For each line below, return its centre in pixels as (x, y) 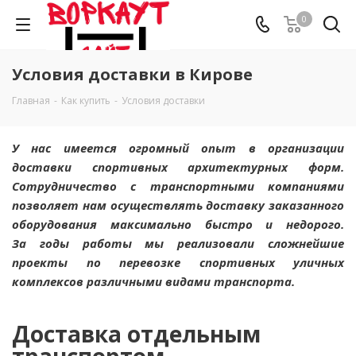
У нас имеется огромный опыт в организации (178, 148)
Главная (31, 101)
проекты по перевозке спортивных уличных (178, 262)
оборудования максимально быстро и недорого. (178, 224)
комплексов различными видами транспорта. (153, 281)
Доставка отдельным (136, 334)
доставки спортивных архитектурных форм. (178, 167)
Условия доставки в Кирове (132, 74)
